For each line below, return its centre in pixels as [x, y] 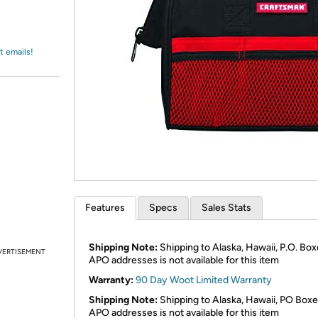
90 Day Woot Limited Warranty [204, 280]
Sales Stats [226, 208]
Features [105, 208]
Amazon [46, 24]
